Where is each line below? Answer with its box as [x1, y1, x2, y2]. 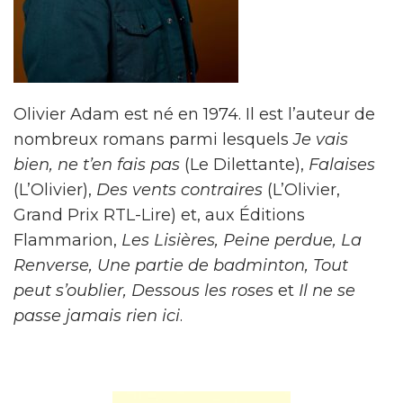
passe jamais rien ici [13, 306, 180, 326]
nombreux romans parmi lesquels [13, 130, 293, 149]
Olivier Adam [13, 104, 124, 124]
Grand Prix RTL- [13, 205, 141, 225]
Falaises [309, 155, 375, 175]
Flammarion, [13, 230, 121, 250]
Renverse [13, 255, 89, 275]
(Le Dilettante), [184, 155, 309, 175]
